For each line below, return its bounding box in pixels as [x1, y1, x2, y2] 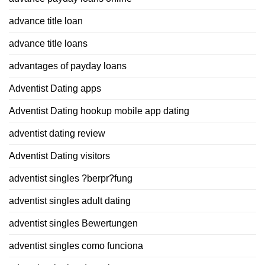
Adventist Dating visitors [9, 150, 110, 161]
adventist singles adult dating [9, 195, 131, 206]
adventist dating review [9, 128, 105, 138]
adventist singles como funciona [9, 240, 143, 251]
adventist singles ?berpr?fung [9, 173, 132, 183]
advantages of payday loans [9, 60, 127, 71]
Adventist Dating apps [9, 83, 101, 93]
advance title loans [9, 38, 88, 49]
